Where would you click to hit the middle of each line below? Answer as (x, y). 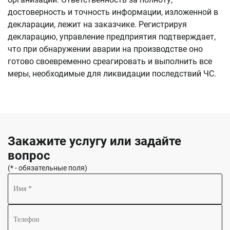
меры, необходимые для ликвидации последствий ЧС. (112, 74)
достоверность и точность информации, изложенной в (113, 12)
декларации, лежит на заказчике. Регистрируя (97, 24)
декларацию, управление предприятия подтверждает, (112, 37)
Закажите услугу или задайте (94, 141)
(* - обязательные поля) (47, 168)
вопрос (29, 156)
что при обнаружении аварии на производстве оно (105, 49)
